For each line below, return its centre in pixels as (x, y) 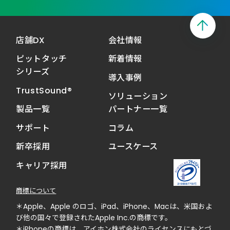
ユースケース (133, 147)
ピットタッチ (42, 59)
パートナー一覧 (138, 109)
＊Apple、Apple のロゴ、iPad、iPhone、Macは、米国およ (114, 206)
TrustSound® (44, 90)
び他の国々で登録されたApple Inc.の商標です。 (94, 218)
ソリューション (138, 97)
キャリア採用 (42, 165)
